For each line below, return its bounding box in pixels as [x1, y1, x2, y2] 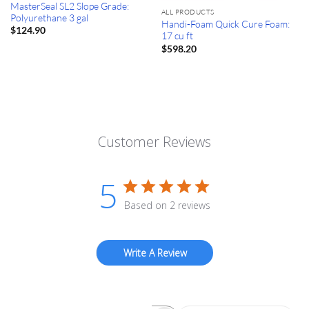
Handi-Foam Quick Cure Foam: [161, 18, 290, 30]
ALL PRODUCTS [161, 7, 215, 17]
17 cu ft [161, 30, 193, 42]
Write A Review [123, 246, 187, 260]
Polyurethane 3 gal [10, 11, 88, 23]
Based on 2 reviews [124, 199, 210, 212]
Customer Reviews [98, 132, 211, 152]
